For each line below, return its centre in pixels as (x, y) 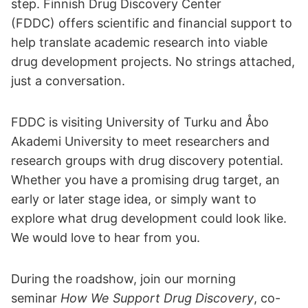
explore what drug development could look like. (149, 218)
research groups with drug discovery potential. (147, 161)
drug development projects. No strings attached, (153, 62)
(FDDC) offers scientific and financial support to (152, 23)
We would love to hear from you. (106, 238)
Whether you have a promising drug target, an (145, 180)
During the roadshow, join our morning (123, 279)
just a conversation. (68, 81)
